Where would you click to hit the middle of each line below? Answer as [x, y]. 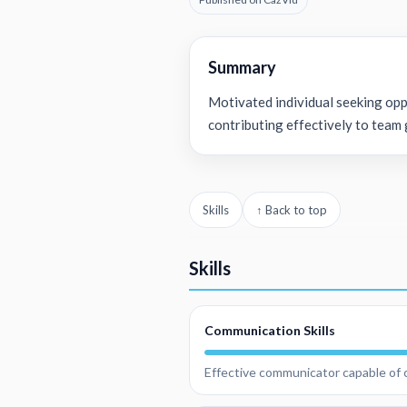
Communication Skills [270, 331]
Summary [242, 67]
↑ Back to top [292, 209]
